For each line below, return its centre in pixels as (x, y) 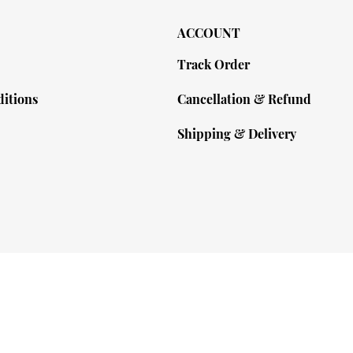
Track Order (213, 64)
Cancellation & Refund (244, 99)
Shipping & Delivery (236, 134)
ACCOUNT (208, 33)
